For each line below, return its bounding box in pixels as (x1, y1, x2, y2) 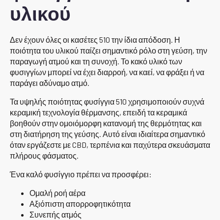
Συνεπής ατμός (29, 209, 82, 219)
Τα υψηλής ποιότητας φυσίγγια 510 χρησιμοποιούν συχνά (10, 96, 204, 106)
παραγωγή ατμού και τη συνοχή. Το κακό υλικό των (10, 56, 182, 66)
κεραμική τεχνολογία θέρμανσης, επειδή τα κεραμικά (10, 107, 187, 117)
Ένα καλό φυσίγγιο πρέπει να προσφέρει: (10, 169, 152, 179)
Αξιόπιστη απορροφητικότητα (29, 198, 131, 208)
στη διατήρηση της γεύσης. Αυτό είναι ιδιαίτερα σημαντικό (10, 129, 205, 138)
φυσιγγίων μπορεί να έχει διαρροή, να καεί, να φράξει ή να (10, 67, 204, 77)
